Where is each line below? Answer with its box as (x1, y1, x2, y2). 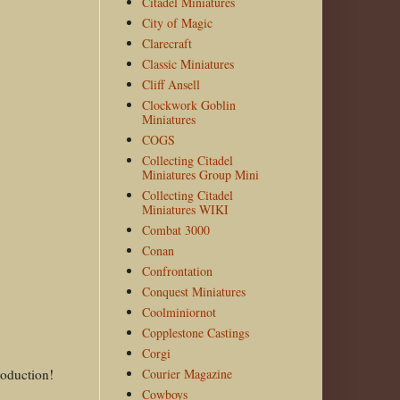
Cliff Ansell (141, 76, 200, 94)
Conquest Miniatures (141, 283, 246, 301)
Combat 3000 (141, 221, 210, 239)
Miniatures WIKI (141, 201, 229, 219)
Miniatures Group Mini (141, 166, 259, 184)
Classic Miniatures (141, 55, 234, 73)
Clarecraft (141, 35, 192, 53)
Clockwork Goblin (141, 96, 236, 114)
